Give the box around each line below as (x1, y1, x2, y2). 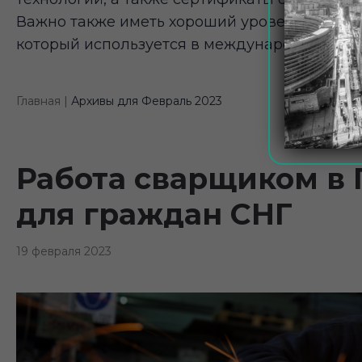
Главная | (15, 94, 68, 109)
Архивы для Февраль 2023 (70, 94, 222, 109)
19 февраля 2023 (15, 244, 112, 259)
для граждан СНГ (15, 196, 293, 233)
